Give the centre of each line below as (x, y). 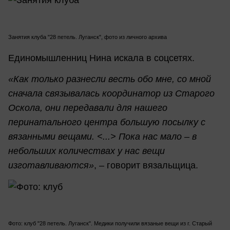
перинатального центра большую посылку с (107, 122)
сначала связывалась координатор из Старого (111, 94)
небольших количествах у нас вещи (87, 151)
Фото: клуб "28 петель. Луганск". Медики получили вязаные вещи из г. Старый (110, 224)
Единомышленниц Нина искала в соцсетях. (101, 58)
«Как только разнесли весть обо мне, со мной (110, 79)
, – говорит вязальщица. (146, 166)
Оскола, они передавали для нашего (88, 108)
